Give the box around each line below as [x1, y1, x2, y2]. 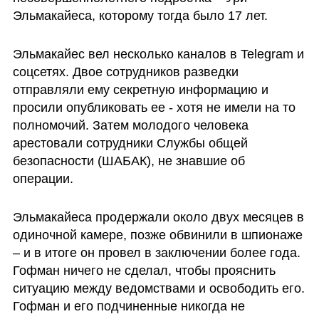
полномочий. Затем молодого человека [12, 117, 249, 132]
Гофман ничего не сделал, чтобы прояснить [12, 263, 276, 278]
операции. [12, 171, 73, 186]
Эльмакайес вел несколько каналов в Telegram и [12, 46, 304, 61]
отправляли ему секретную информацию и [12, 82, 268, 97]
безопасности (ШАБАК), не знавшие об [12, 153, 245, 168]
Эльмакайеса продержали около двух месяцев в [12, 209, 304, 224]
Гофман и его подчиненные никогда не [12, 298, 245, 313]
